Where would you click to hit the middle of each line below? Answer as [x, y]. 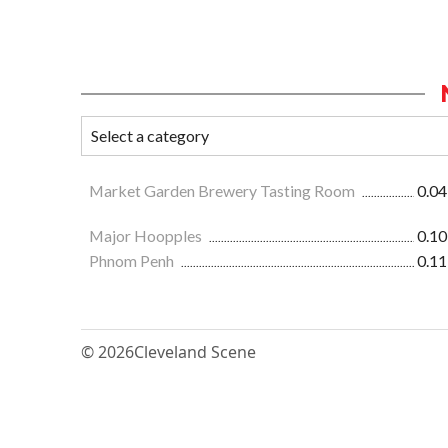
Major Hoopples [147, 236]
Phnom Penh [133, 261]
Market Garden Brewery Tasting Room [223, 191]
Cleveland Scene [195, 352]
